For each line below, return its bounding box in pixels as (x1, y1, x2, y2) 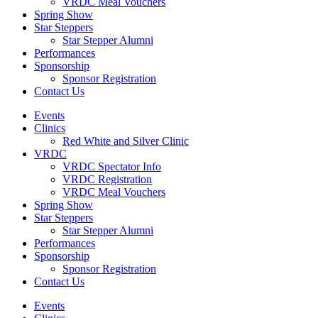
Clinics (34, 122, 65, 134)
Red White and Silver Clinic (62, 135, 189, 147)
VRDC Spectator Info (62, 160, 161, 172)
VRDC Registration (62, 173, 152, 185)
